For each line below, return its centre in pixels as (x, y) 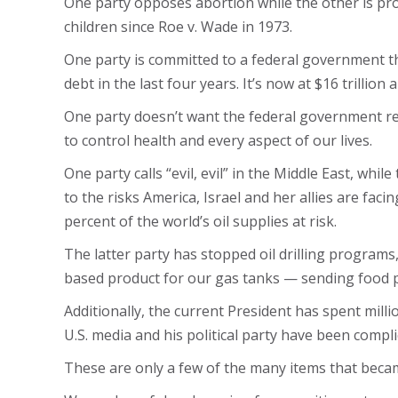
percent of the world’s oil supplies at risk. (200, 221)
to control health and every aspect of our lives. (218, 140)
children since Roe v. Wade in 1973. (178, 27)
